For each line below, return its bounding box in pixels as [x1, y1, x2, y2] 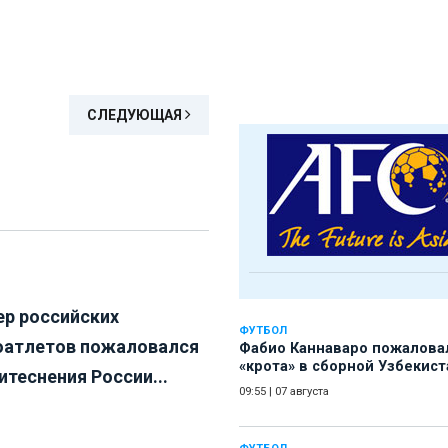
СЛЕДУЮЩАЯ [87, 107, 185, 124]
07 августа [275, 385, 329, 399]
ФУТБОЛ [239, 324, 287, 338]
